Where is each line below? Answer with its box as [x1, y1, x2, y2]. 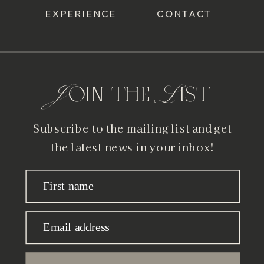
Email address [42, 221, 110, 234]
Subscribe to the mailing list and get [33, 120, 232, 136]
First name [42, 180, 94, 193]
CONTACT [157, 8, 212, 20]
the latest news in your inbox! [51, 139, 214, 156]
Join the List [54, 83, 211, 106]
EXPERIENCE [45, 8, 117, 20]
